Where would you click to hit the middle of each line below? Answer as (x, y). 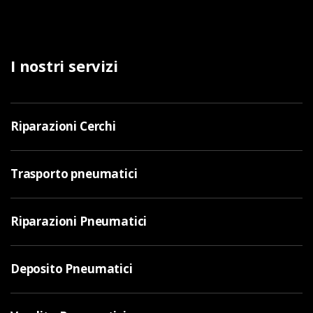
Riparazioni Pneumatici (79, 221)
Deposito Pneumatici (72, 269)
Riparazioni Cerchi (63, 126)
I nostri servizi (64, 66)
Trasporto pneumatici (74, 174)
